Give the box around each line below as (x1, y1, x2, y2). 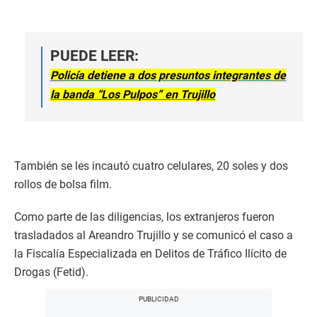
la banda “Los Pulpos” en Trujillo (50, 88, 215, 102)
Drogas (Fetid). (14, 265, 88, 279)
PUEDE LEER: (50, 47, 139, 65)
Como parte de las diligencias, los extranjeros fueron (14, 210, 275, 224)
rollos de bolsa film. (14, 178, 112, 192)
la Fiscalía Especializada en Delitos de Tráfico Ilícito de (14, 247, 287, 261)
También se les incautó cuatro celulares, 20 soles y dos (14, 159, 288, 173)
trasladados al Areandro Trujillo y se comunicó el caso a (14, 229, 293, 243)
